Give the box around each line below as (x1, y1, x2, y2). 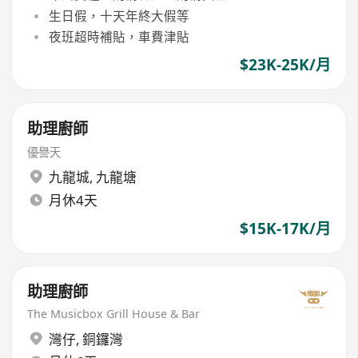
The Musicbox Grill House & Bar (27, 305, 201, 321)
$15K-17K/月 (239, 217, 331, 239)
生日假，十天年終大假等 (48, 6, 189, 25)
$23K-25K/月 (239, 54, 331, 76)
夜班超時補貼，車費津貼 (48, 27, 189, 46)
